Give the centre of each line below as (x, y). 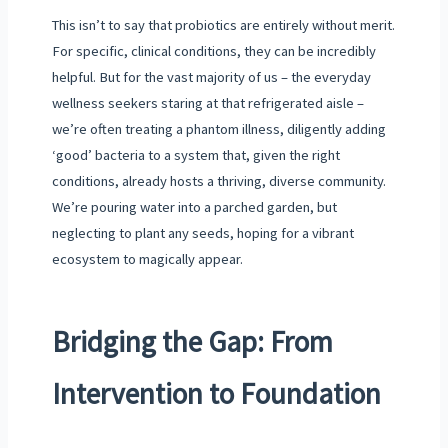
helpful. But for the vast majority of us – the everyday (211, 77)
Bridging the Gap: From (192, 341)
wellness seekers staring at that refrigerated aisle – (207, 103)
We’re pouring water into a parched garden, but (194, 207)
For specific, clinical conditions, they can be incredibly (213, 51)
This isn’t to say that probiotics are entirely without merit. (223, 25)
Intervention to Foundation (216, 393)
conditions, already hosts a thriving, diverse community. (218, 181)
